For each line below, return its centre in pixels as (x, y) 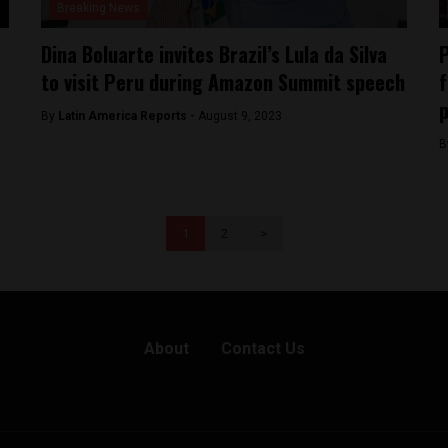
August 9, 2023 (240, 116)
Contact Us (262, 348)
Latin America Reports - (128, 116)
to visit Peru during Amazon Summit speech (223, 82)
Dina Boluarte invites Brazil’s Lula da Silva (214, 54)
